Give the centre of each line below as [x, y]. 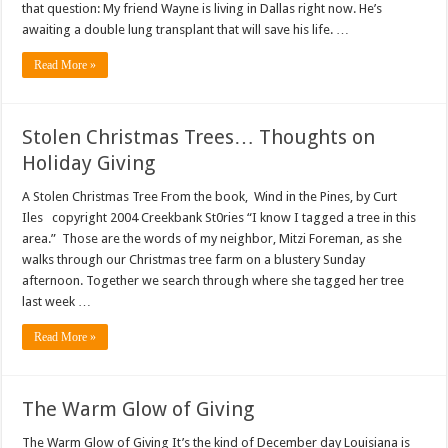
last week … [57, 301]
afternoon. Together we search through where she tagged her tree [213, 280]
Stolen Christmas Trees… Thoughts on [199, 137]
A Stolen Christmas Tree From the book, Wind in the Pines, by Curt [210, 196]
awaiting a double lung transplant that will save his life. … [186, 29]
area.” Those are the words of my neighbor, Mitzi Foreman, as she [212, 238]
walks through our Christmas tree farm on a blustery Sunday [194, 259]
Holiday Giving [89, 163]
